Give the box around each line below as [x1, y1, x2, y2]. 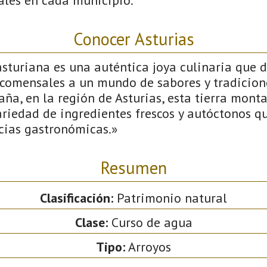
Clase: [74, 213, 108, 231]
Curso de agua [107, 213, 193, 231]
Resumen [100, 156, 167, 179]
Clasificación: [40, 189, 113, 206]
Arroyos [125, 238, 171, 255]
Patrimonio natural [113, 189, 227, 206]
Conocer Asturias [73, 27, 194, 50]
